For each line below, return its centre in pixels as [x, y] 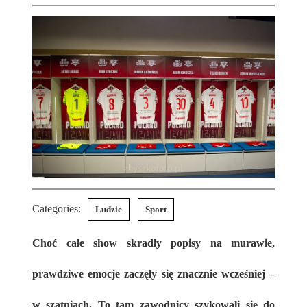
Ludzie [109, 209]
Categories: [57, 208]
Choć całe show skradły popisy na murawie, [36, 243]
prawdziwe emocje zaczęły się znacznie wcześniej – [153, 273]
